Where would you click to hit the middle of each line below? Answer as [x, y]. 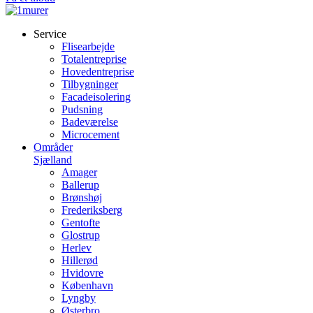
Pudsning [82, 109]
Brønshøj [82, 197]
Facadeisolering [96, 97]
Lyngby [79, 298]
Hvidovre [82, 273]
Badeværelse [90, 122]
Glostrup [81, 235]
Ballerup [80, 185]
